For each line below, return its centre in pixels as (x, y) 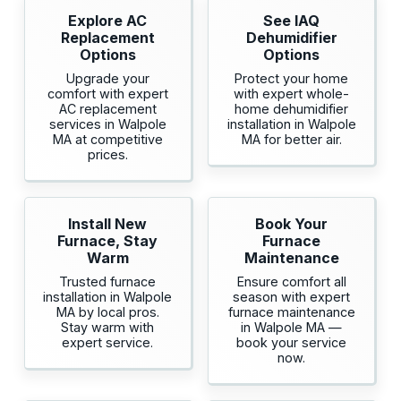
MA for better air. (291, 139)
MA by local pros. (107, 311)
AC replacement (107, 108)
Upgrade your (107, 78)
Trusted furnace (108, 281)
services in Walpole (107, 124)
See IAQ (292, 20)
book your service (292, 342)
